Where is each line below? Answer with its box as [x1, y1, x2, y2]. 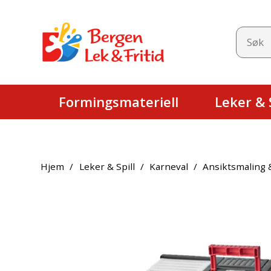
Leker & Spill [79, 160, 135, 172]
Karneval [149, 160, 188, 172]
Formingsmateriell [59, 93, 179, 111]
